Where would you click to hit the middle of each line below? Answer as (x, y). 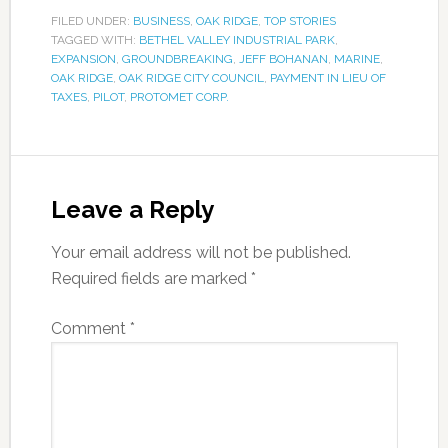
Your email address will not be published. (200, 252)
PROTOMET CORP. (179, 97)
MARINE (356, 59)
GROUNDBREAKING (177, 59)
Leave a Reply (132, 209)
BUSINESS (161, 21)
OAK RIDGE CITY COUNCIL (191, 78)
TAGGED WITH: (94, 40)
